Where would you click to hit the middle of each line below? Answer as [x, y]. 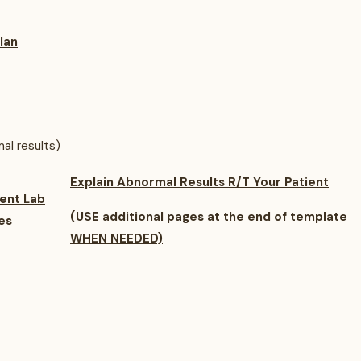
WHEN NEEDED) [116, 239]
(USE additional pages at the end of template [209, 217]
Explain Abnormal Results [149, 182]
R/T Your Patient [278, 182]
